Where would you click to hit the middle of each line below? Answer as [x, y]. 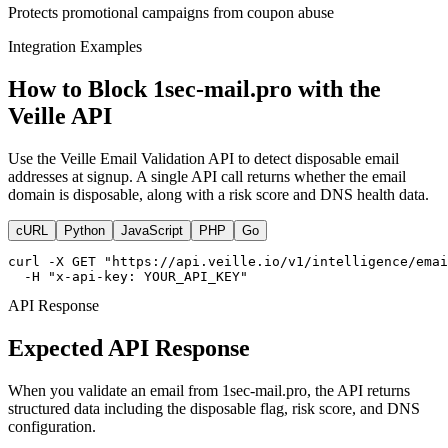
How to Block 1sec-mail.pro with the [194, 88]
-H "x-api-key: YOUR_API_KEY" [128, 276]
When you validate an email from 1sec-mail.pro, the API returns [209, 390]
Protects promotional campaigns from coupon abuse [171, 12]
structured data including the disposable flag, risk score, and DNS [214, 408]
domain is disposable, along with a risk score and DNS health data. [218, 194]
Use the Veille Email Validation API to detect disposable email [203, 158]
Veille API [60, 115]
